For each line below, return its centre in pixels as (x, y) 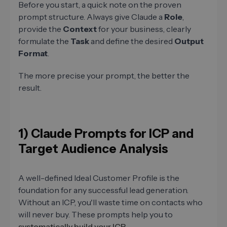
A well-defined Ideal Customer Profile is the (99, 178)
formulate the (44, 41)
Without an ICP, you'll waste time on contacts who (110, 202)
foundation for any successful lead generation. (103, 190)
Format (33, 53)
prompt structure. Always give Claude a (91, 16)
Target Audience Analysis (93, 148)
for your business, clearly (144, 29)
